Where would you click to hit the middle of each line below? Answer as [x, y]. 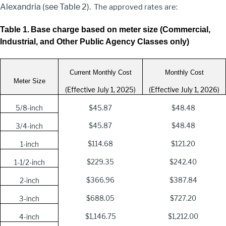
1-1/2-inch [29, 163]
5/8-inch [29, 108]
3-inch [29, 199]
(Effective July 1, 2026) [184, 90]
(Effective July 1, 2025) [100, 90]
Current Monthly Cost [100, 73]
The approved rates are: [135, 7]
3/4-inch [29, 126]
